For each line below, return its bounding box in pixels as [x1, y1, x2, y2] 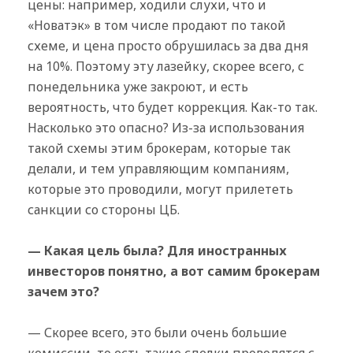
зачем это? [28, 282, 99, 300]
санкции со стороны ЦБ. [28, 200, 180, 218]
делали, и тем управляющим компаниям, [28, 159, 289, 177]
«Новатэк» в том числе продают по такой [28, 16, 286, 34]
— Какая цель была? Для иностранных [28, 241, 287, 259]
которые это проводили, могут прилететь [28, 180, 293, 198]
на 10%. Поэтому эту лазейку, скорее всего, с [28, 57, 304, 75]
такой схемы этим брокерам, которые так [28, 139, 291, 157]
